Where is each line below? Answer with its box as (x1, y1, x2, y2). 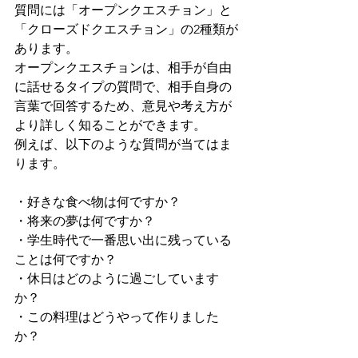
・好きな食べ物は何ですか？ (14, 194, 181, 210)
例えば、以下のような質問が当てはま (14, 137, 232, 153)
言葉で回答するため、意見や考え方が (14, 98, 232, 114)
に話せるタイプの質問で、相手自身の (14, 79, 232, 95)
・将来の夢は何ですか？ (14, 213, 155, 229)
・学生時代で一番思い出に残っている (14, 233, 232, 249)
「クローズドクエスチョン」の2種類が (14, 22, 238, 38)
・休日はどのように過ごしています (14, 271, 219, 287)
